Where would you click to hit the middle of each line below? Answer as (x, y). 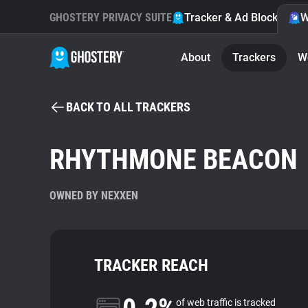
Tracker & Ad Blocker (236, 18)
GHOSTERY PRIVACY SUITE (111, 18)
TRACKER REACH (151, 265)
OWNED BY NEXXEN (94, 196)
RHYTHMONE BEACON (174, 160)
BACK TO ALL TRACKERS (128, 107)
